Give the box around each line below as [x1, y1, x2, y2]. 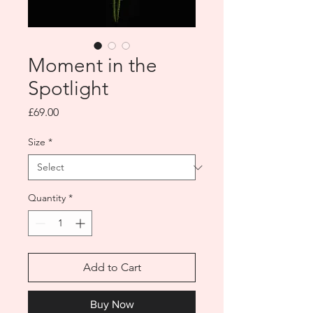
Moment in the [28, 54, 157, 77]
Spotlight [28, 77, 108, 100]
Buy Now [89, 298, 134, 310]
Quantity [28, 191, 66, 204]
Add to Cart [82, 261, 141, 274]
